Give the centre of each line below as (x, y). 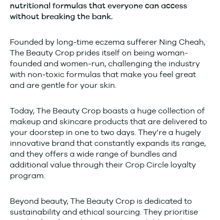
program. (27, 176)
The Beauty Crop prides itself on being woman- (99, 53)
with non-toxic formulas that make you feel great (103, 74)
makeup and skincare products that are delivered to (109, 122)
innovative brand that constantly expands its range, (108, 143)
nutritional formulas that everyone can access (98, 6)
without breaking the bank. (62, 17)
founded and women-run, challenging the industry (105, 64)
